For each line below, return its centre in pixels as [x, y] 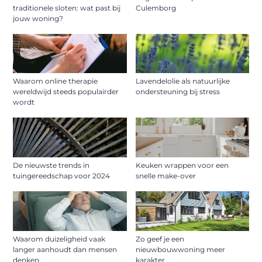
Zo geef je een [160, 239]
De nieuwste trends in [51, 166]
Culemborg [156, 8]
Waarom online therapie [56, 81]
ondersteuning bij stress [177, 92]
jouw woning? [38, 18]
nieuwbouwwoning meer [180, 250]
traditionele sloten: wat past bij [67, 8]
